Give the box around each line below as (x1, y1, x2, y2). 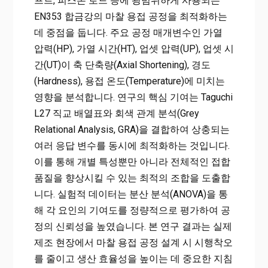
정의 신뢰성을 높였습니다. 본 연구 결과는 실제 (33, 220, 232, 232)
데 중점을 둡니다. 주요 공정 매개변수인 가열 (33, 26, 223, 38)
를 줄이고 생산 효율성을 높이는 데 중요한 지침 (33, 252, 233, 264)
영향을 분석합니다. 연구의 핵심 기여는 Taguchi (33, 91, 233, 103)
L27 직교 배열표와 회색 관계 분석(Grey (33, 107, 199, 119)
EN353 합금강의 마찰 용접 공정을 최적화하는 (33, 10, 227, 22)
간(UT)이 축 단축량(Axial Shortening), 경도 (33, 59, 211, 71)
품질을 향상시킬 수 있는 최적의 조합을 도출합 (33, 172, 230, 184)
